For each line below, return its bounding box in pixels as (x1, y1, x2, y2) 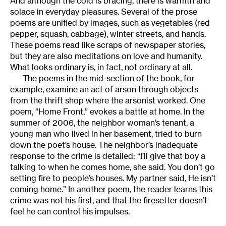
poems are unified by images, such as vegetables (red (10, 17, 210, 28)
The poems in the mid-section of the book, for (23, 73, 195, 83)
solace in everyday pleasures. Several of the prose (10, 6, 197, 17)
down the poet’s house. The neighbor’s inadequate (10, 139, 198, 150)
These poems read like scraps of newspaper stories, (10, 39, 205, 50)
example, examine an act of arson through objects (10, 84, 198, 94)
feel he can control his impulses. (10, 206, 130, 216)
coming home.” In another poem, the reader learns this (10, 184, 212, 194)
